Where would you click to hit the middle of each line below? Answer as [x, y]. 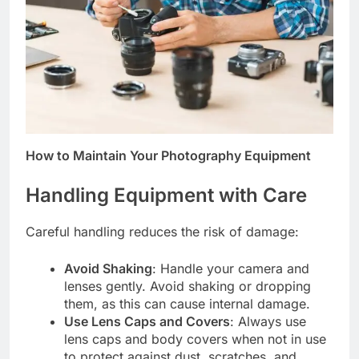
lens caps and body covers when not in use [195, 339]
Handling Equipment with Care [166, 195]
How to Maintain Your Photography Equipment [168, 155]
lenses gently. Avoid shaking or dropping [188, 286]
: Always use [268, 321]
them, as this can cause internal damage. [187, 303]
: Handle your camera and [231, 268]
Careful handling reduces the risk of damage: [162, 231]
